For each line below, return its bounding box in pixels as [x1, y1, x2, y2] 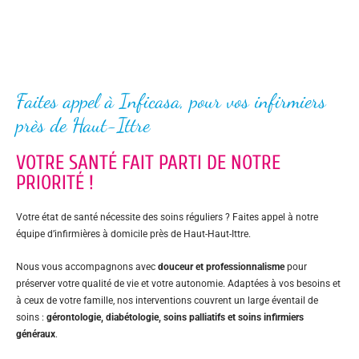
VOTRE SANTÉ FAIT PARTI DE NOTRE [16, 151, 280, 175]
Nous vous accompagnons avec [16, 260, 158, 272]
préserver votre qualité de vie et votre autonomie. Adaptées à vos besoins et [16, 277, 341, 289]
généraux [16, 328, 55, 340]
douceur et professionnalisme [158, 260, 284, 272]
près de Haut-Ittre [16, 112, 150, 137]
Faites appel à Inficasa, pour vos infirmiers [16, 88, 326, 113]
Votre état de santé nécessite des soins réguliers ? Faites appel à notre [16, 211, 318, 223]
